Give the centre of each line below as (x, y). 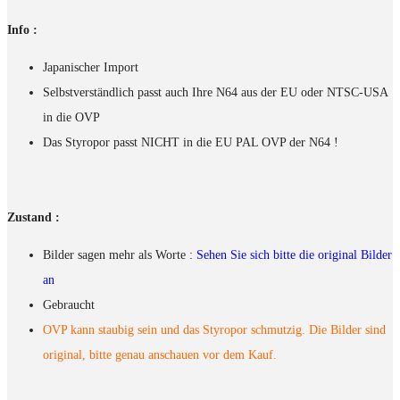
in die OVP (71, 117)
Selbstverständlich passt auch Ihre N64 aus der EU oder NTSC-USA (215, 92)
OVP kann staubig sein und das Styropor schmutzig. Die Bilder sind (214, 329)
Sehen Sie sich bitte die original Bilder (294, 254)
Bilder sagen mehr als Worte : (120, 254)
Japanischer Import (91, 67)
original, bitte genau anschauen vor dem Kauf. (160, 354)
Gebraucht (69, 304)
